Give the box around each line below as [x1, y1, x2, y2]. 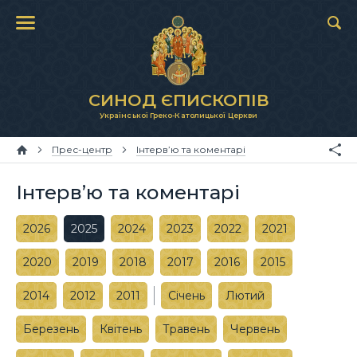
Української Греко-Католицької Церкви [99, 111, 258, 120]
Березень [23, 322, 79, 336]
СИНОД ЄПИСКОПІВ [88, 90, 269, 110]
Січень [168, 288, 205, 303]
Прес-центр [52, 143, 112, 155]
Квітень [100, 322, 142, 336]
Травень [163, 322, 210, 336]
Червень [230, 322, 280, 336]
